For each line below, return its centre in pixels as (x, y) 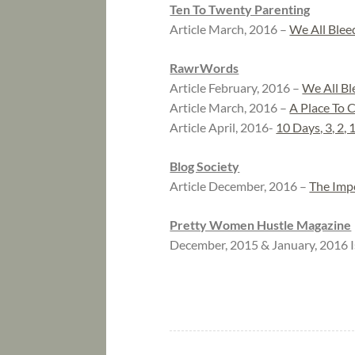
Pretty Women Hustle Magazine (261, 225)
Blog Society (205, 166)
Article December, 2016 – (240, 186)
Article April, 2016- (223, 128)
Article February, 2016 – (236, 88)
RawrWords (204, 68)
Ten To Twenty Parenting (240, 10)
